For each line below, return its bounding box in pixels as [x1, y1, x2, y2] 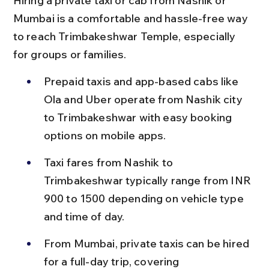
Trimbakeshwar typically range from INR [43, 174, 254, 187]
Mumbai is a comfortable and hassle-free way [13, 11, 250, 25]
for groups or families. [13, 47, 127, 61]
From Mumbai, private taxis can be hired [43, 237, 252, 250]
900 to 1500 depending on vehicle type [43, 192, 246, 205]
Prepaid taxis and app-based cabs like [43, 74, 241, 88]
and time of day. [43, 210, 125, 223]
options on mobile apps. [43, 128, 166, 142]
